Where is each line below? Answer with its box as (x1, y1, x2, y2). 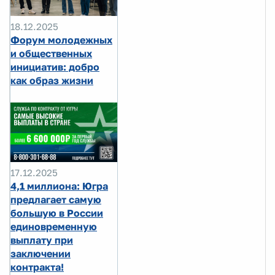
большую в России (10, 207, 103, 220)
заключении (10, 247, 71, 260)
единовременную (10, 220, 97, 233)
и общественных (10, 47, 92, 60)
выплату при (10, 234, 73, 247)
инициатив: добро (10, 60, 99, 73)
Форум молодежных (10, 33, 112, 46)
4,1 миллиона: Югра (10, 180, 108, 193)
